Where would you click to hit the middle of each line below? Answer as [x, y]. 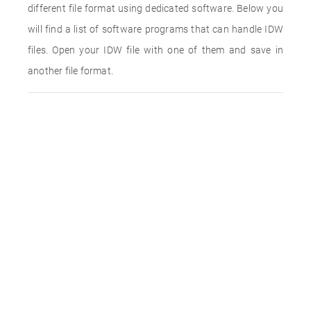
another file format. [70, 71]
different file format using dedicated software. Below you [155, 8]
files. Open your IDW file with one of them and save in [155, 50]
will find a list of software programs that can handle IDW [155, 29]
